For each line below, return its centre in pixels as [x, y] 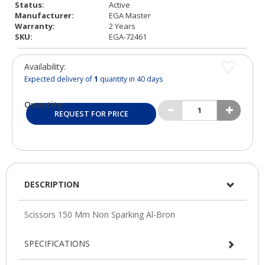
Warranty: [35, 26]
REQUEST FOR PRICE [91, 113]
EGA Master [130, 15]
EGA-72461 [128, 36]
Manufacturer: [44, 15]
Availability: [45, 66]
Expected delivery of [59, 79]
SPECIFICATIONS [57, 243]
